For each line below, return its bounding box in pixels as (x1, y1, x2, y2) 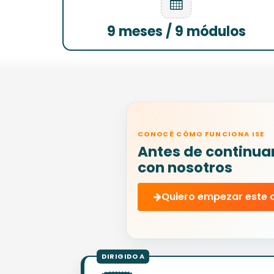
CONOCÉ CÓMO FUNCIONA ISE (138, 128, 265, 139)
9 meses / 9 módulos (106, 21, 246, 41)
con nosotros (138, 157, 232, 177)
